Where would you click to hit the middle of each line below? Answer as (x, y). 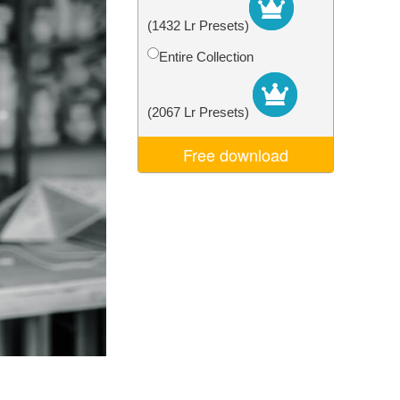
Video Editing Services (128, 20)
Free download (235, 154)
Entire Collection (206, 57)
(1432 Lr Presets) (198, 25)
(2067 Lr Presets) (200, 112)
